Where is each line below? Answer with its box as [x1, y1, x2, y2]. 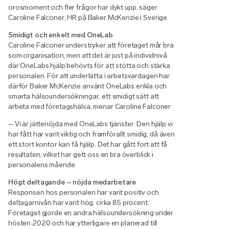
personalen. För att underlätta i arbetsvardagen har [8, 72, 170, 80]
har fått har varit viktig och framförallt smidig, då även [8, 130, 175, 139]
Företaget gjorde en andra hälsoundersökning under [8, 209, 174, 217]
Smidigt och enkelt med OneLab [8, 31, 113, 39]
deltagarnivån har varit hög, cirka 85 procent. [8, 198, 149, 207]
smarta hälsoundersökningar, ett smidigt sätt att [8, 92, 159, 101]
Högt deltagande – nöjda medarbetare [8, 178, 136, 187]
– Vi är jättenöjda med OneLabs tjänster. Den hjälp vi [8, 120, 173, 128]
